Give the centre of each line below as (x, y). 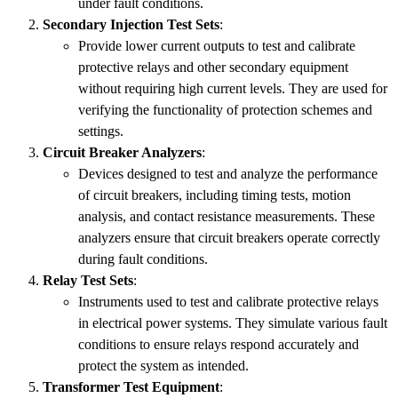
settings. (101, 131)
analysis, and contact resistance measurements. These (227, 216)
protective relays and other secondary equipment (213, 67)
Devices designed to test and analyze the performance (228, 173)
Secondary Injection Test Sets (131, 24)
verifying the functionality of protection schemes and (225, 109)
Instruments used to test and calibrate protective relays (228, 301)
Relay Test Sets (88, 280)
